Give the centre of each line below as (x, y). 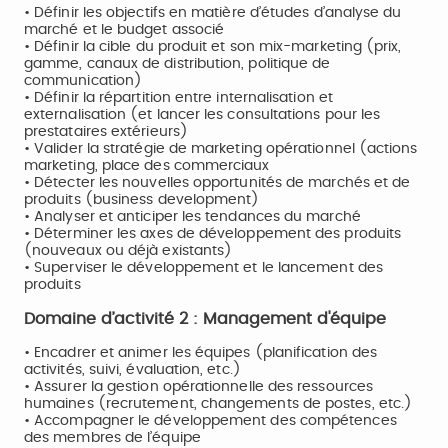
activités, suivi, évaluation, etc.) (132, 370)
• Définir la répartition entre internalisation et (178, 98)
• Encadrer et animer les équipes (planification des (201, 353)
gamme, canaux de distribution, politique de (177, 64)
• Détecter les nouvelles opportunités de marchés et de (217, 183)
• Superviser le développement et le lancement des (203, 268)
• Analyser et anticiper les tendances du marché (192, 217)
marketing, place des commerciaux (147, 166)
